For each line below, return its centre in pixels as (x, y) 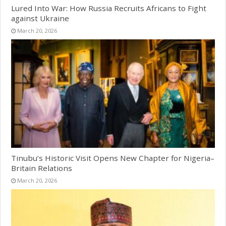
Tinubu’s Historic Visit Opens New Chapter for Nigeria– (113, 158)
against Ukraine (40, 18)
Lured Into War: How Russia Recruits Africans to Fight (109, 8)
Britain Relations (42, 168)
